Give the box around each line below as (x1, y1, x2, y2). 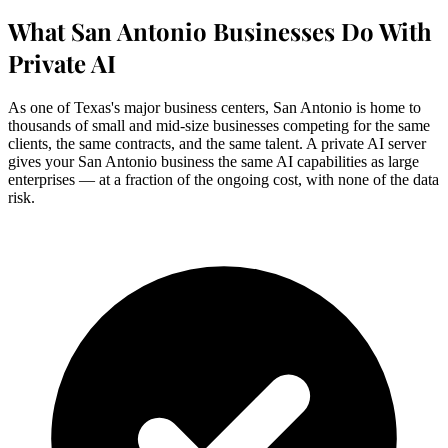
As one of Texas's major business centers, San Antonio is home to (8, 98, 421, 116)
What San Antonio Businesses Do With (8, 14, 432, 47)
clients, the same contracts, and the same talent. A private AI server (8, 134, 426, 152)
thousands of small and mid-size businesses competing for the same (8, 116, 430, 134)
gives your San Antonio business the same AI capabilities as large (8, 152, 419, 170)
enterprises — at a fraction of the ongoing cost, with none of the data (8, 170, 439, 188)
